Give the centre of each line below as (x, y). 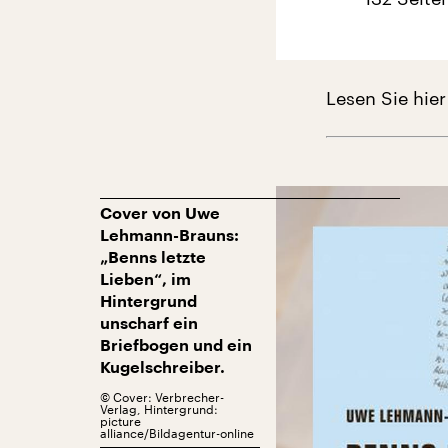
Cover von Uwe (160, 214)
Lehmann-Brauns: (169, 236)
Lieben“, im (145, 280)
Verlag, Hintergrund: (159, 409)
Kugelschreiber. (162, 368)
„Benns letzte (153, 258)
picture (120, 421)
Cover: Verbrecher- (168, 397)
